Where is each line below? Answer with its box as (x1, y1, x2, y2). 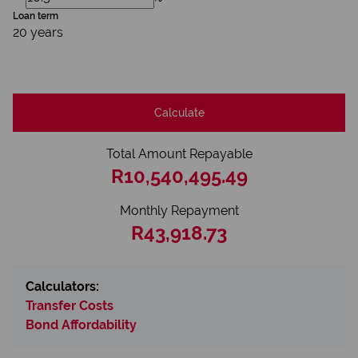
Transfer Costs (26, 298, 113, 313)
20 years (13, 25, 63, 40)
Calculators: (26, 279, 99, 294)
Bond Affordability (26, 317, 137, 332)
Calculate (153, 105, 205, 119)
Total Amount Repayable (105, 146, 253, 161)
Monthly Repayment (119, 203, 239, 218)
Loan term (13, 10, 58, 22)
